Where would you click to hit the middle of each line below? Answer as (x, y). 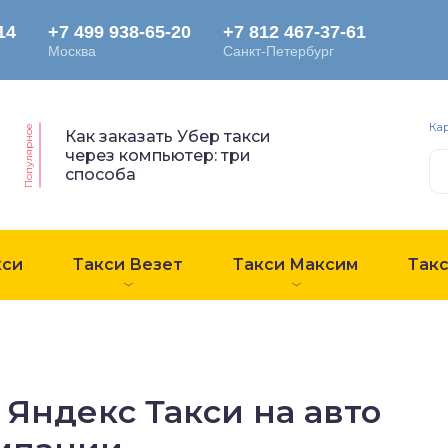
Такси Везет (128, 264)
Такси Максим (295, 264)
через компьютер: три (157, 155)
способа (100, 174)
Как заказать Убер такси (167, 136)
